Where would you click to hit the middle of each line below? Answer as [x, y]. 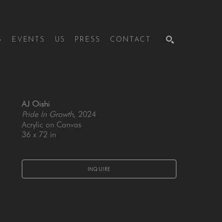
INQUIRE [99, 169]
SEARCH [158, 89]
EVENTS [28, 40]
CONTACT [131, 40]
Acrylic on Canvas [52, 125]
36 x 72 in [39, 135]
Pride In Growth [48, 114]
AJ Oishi [36, 104]
